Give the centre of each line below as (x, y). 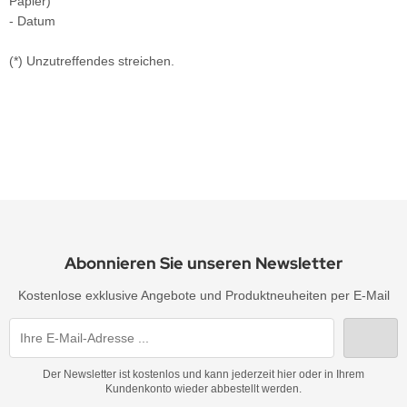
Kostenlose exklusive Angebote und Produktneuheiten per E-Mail (203, 295)
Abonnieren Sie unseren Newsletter (203, 263)
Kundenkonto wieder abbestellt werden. (203, 389)
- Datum (32, 21)
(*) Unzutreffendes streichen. (92, 61)
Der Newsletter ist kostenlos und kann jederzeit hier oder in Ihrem (203, 374)
